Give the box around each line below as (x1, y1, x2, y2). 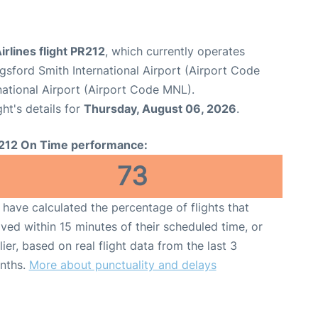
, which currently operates (105, 43, 245, 58)
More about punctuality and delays (28, 257, 216, 272)
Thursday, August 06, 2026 (84, 101, 236, 116)
